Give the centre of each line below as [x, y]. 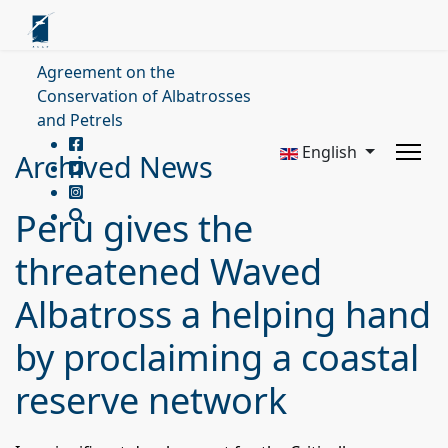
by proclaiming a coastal [217, 357]
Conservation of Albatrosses [144, 96]
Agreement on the [106, 72]
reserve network [151, 400]
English [330, 152]
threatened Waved [168, 271]
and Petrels [80, 120]
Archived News [114, 166]
